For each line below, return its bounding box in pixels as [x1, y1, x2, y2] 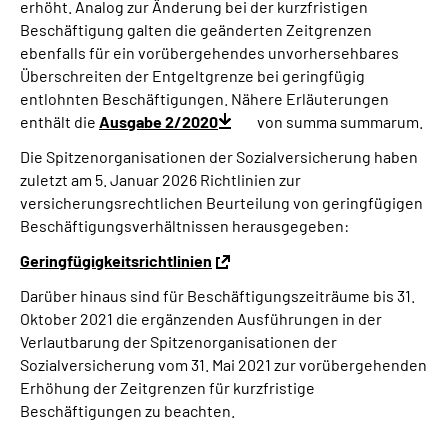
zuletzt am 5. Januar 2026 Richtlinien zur [20, 170, 301, 189]
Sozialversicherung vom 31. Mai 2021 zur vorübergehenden [20, 355, 427, 374]
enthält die [20, 112, 99, 131]
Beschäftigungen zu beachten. [20, 401, 235, 420]
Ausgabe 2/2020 [99, 112, 218, 131]
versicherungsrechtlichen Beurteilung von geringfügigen [20, 193, 423, 212]
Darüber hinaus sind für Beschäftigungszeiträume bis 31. [20, 286, 415, 305]
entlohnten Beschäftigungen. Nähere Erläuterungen [20, 89, 389, 108]
